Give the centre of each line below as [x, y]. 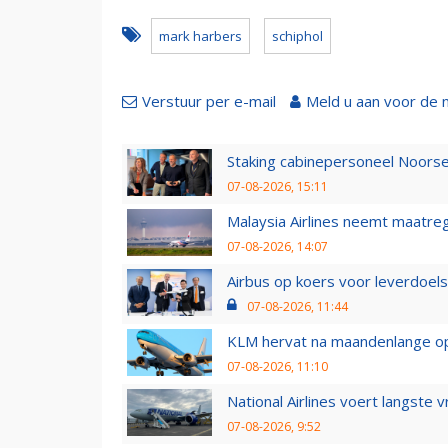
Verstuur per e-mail [209, 100]
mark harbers [200, 35]
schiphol [297, 35]
